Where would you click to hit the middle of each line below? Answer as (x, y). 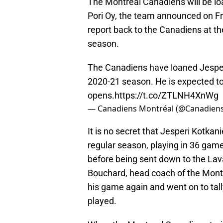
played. (102, 201)
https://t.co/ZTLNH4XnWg (167, 96)
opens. (101, 96)
